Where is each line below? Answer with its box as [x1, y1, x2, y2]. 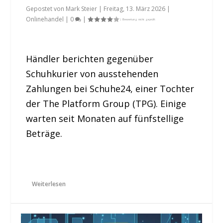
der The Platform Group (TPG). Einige [26, 97, 187, 110]
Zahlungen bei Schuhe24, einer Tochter [26, 82, 195, 95]
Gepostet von [26, 4, 66, 13]
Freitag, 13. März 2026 [104, 4, 166, 13]
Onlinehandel [26, 14, 64, 23]
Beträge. [26, 127, 63, 139]
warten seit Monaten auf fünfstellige [26, 112, 184, 124]
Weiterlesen [32, 180, 66, 189]
